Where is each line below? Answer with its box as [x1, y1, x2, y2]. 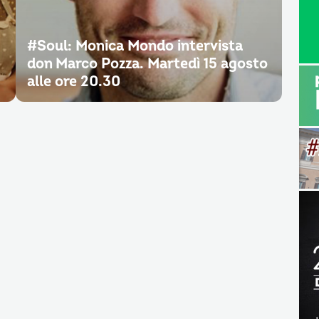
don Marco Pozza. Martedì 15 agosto [26, 55, 268, 73]
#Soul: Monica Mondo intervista [26, 37, 243, 55]
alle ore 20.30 [26, 73, 120, 90]
